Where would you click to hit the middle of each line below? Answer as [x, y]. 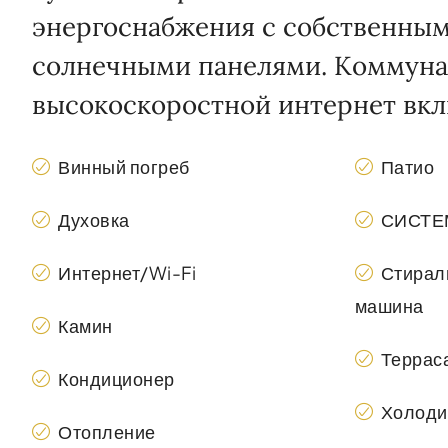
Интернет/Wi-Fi [127, 272]
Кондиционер [116, 378]
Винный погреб [124, 166]
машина [389, 305]
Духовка [94, 219]
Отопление [107, 431]
